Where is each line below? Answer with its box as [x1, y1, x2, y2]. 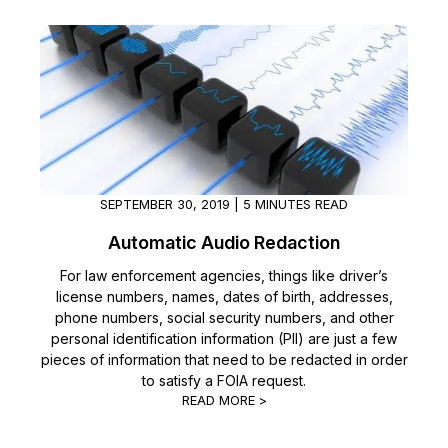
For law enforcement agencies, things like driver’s [60, 267, 388, 285]
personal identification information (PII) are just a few [51, 330, 397, 348]
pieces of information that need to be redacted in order [40, 351, 408, 369]
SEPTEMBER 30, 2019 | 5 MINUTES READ [100, 197, 348, 213]
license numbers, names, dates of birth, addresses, [55, 288, 393, 306]
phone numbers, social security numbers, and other [54, 309, 394, 327]
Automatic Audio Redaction [108, 232, 340, 254]
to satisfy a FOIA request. [142, 372, 306, 390]
